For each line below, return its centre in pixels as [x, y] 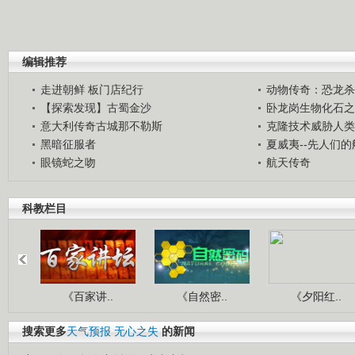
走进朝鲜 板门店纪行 [92, 89]
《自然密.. [202, 296]
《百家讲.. [88, 296]
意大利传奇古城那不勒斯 [101, 126]
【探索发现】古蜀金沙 [96, 107]
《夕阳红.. [316, 296]
